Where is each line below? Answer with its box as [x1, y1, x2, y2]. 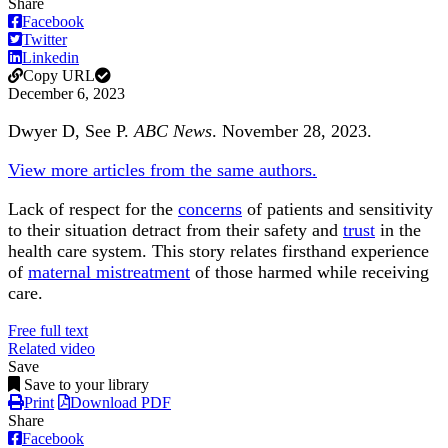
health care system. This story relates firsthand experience [8, 241, 429, 262]
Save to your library [24, 376, 149, 394]
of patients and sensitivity [242, 199, 433, 220]
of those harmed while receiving [190, 262, 429, 283]
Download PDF [70, 394, 171, 412]
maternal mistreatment [28, 262, 190, 283]
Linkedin [22, 49, 79, 67]
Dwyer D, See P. [8, 121, 134, 142]
